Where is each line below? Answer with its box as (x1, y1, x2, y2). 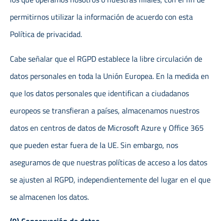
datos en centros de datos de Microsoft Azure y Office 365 (10, 121, 204, 134)
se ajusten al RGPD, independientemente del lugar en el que (10, 173, 211, 185)
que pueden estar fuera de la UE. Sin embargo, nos (10, 139, 178, 151)
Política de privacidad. (10, 28, 82, 40)
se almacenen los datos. (10, 190, 89, 203)
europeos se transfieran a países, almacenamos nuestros (10, 104, 199, 116)
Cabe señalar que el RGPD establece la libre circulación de (10, 52, 202, 65)
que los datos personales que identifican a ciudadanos (10, 87, 189, 99)
